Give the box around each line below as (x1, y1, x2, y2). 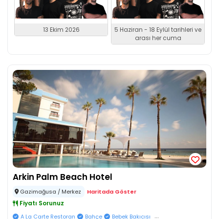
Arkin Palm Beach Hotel (13, 171, 112, 183)
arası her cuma (134, 34, 181, 42)
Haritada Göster (87, 188, 136, 196)
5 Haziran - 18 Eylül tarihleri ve (114, 25, 201, 34)
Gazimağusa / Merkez (19, 188, 83, 196)
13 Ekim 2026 (43, 25, 80, 34)
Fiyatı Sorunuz (18, 199, 64, 207)
